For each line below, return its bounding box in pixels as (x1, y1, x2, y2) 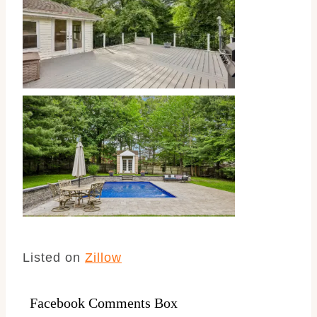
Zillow (85, 250, 122, 265)
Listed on (23, 250, 85, 265)
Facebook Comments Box (30, 294, 178, 311)
